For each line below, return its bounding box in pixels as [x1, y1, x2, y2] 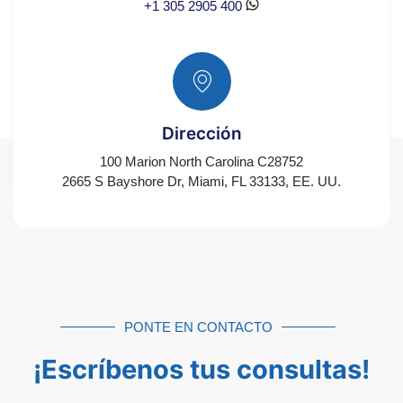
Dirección [161, 122, 242, 144]
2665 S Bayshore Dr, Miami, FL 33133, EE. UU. [62, 173, 341, 189]
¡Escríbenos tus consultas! [33, 353, 370, 385]
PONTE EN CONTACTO [123, 318, 273, 335]
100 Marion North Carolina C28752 [100, 153, 303, 169]
